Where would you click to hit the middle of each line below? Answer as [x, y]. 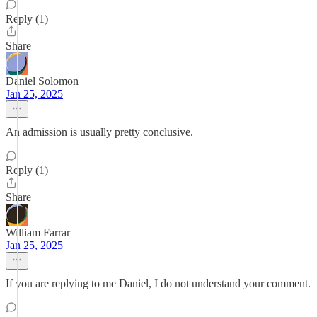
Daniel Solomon [42, 81]
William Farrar [38, 232]
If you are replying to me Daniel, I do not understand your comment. [158, 283]
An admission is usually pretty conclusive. [99, 132]
